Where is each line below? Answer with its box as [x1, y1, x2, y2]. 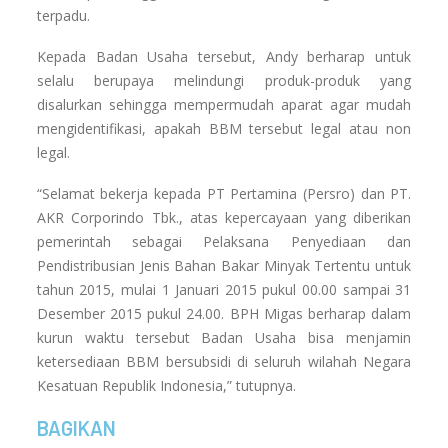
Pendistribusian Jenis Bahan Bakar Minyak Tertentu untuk [36, 256, 412, 276]
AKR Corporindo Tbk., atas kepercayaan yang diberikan [36, 208, 412, 228]
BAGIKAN [36, 416, 116, 441]
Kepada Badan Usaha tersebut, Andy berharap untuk [36, 47, 412, 67]
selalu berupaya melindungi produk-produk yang [36, 71, 412, 91]
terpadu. [36, 6, 90, 26]
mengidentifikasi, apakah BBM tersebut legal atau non [36, 119, 412, 139]
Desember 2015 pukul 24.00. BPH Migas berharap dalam [36, 304, 412, 324]
